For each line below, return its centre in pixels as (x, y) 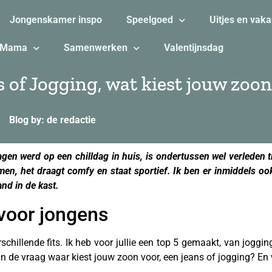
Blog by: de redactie (53, 120)
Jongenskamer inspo (56, 20)
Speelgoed (149, 20)
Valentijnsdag (193, 48)
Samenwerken (95, 48)
